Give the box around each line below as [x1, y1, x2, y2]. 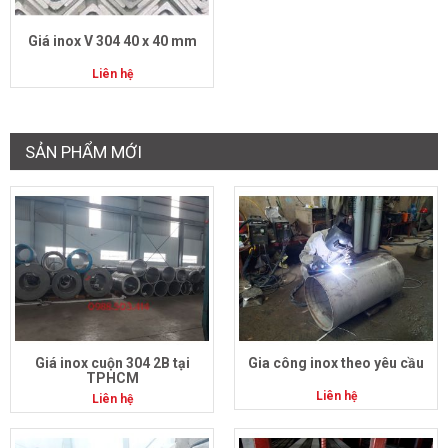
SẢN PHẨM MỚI [25, 142, 142, 163]
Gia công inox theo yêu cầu [248, 355, 424, 371]
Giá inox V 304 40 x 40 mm [27, 33, 197, 50]
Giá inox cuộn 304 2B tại [34, 355, 190, 371]
